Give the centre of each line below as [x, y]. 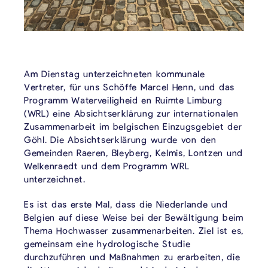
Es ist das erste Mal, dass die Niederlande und [126, 204]
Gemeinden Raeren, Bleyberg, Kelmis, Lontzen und [133, 152]
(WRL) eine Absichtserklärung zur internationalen [131, 113]
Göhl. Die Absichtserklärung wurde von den [120, 139]
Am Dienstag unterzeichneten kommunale [115, 73]
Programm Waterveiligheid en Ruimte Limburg [123, 100]
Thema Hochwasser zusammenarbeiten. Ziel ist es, [134, 230]
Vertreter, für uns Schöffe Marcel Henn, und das [129, 86]
